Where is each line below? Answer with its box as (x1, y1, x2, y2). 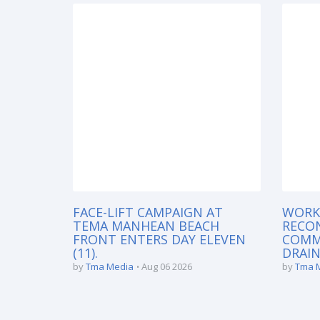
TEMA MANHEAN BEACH (73, 216, 219, 234)
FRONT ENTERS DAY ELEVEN (73, 230, 246, 248)
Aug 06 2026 (141, 259, 192, 273)
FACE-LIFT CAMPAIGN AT (73, 203, 223, 221)
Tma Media (86, 259, 134, 273)
